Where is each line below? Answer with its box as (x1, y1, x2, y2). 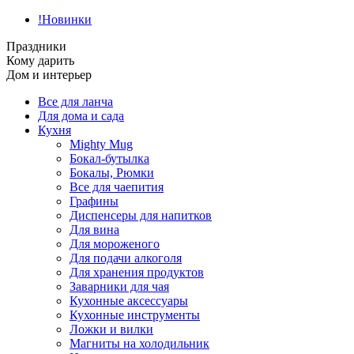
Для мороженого (70, 237, 160, 250)
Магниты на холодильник (70, 337, 209, 350)
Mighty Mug (70, 137, 133, 151)
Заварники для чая (70, 280, 169, 293)
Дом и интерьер (6, 68, 92, 81)
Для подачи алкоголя (70, 251, 182, 265)
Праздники (6, 40, 66, 53)
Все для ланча (38, 95, 113, 108)
